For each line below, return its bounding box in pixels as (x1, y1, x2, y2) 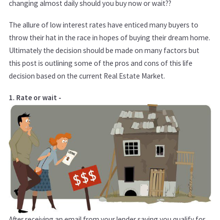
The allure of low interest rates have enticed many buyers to (9, 20, 198, 30)
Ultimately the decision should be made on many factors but (9, 46, 199, 55)
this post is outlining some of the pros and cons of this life (9, 58, 192, 68)
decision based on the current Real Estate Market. (9, 71, 166, 81)
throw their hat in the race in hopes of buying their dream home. (9, 33, 210, 43)
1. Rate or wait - (9, 93, 63, 103)
